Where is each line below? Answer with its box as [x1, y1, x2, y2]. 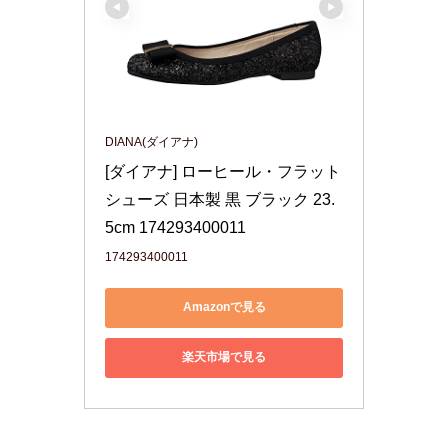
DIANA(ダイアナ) [105, 134, 198, 149]
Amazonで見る [182, 300, 266, 315]
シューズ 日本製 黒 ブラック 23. [105, 190, 335, 208]
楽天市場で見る [182, 350, 266, 365]
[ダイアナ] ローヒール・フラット [105, 162, 341, 180]
